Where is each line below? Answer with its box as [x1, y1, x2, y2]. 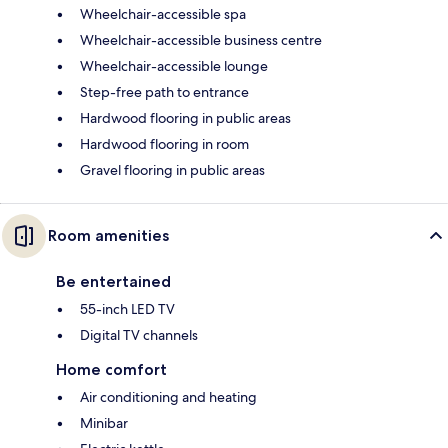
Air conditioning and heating [80, 388, 257, 407]
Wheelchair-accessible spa [80, 5, 246, 24]
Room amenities [48, 226, 169, 246]
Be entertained [56, 272, 171, 292]
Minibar [80, 414, 128, 433]
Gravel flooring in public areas [80, 161, 265, 180]
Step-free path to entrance [80, 83, 249, 102]
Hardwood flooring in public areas [80, 109, 291, 128]
